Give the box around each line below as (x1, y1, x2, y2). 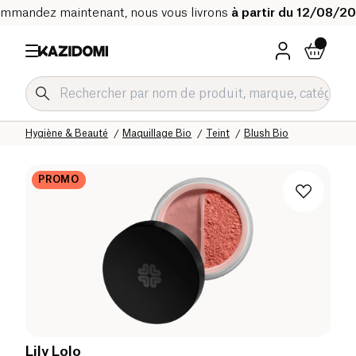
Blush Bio (244, 128, 288, 138)
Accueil (25, 115, 60, 126)
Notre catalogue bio (74, 115, 167, 126)
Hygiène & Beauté (25, 128, 108, 138)
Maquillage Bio (122, 128, 192, 138)
